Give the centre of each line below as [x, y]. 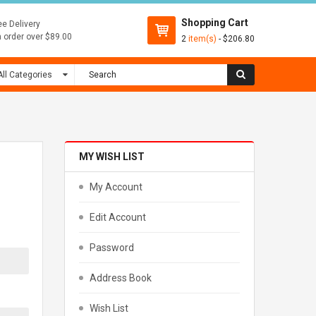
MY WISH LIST [112, 157]
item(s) [202, 39]
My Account [116, 187]
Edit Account [118, 217]
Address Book [121, 278]
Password [112, 248]
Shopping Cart [215, 23]
